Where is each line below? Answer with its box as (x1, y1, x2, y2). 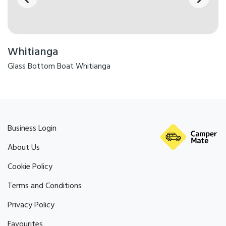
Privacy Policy (8, 199, 54, 212)
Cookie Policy (8, 160, 52, 174)
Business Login (8, 122, 56, 136)
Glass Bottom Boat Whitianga (8, 60, 110, 74)
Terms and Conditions (8, 180, 82, 193)
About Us (8, 141, 40, 155)
